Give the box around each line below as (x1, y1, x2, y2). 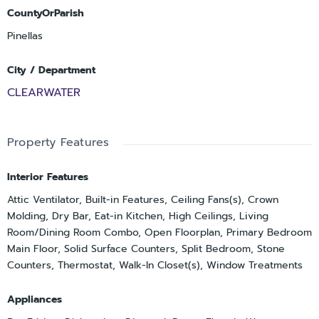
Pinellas (7, 28, 43, 43)
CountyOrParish (7, 5, 84, 21)
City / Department (7, 62, 95, 78)
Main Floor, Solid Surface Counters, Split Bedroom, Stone (7, 241, 285, 256)
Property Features (7, 133, 110, 151)
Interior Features (7, 169, 88, 184)
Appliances (7, 291, 62, 307)
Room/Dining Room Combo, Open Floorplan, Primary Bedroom (7, 224, 312, 240)
